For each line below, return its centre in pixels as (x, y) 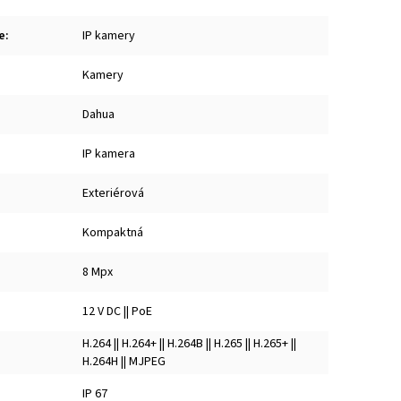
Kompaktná (113, 232)
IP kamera (109, 154)
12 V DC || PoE (117, 311)
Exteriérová (113, 193)
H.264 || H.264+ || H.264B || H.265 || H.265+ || (189, 343)
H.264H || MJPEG (124, 361)
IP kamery (109, 35)
